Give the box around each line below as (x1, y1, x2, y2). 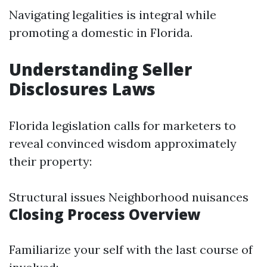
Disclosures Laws (9, 77, 156, 100)
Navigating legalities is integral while (9, 7, 216, 22)
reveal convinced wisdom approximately (9, 136, 237, 151)
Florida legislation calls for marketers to (9, 118, 236, 133)
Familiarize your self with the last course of (9, 242, 253, 257)
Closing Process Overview (9, 204, 201, 224)
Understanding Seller (9, 58, 192, 80)
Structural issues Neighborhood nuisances (9, 190, 249, 204)
